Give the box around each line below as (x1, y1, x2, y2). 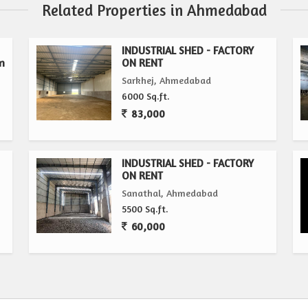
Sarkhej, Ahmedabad (122, 74, 212, 86)
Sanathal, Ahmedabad (122, 187, 219, 199)
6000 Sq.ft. (122, 90, 170, 102)
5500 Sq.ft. (122, 203, 169, 214)
